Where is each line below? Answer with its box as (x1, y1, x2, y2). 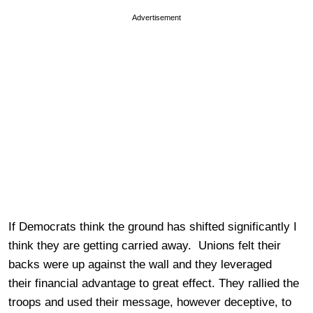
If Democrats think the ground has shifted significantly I (8, 219, 297, 233)
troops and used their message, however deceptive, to (8, 295, 291, 309)
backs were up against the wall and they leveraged (8, 257, 272, 271)
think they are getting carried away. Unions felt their (8, 238, 281, 252)
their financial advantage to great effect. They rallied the (8, 276, 299, 290)
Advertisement (132, 13, 181, 22)
